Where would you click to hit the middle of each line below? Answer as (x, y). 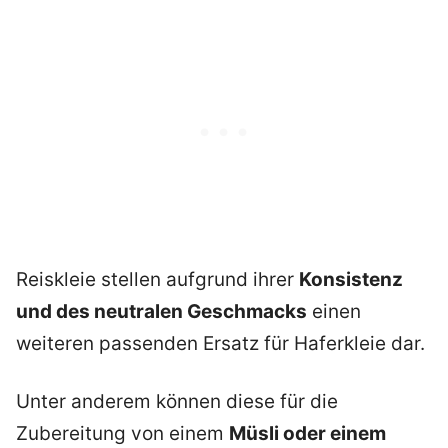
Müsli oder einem (307, 434)
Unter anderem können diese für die (177, 402)
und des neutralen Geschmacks (161, 311)
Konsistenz (351, 279)
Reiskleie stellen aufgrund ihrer (157, 279)
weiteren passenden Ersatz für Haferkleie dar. (220, 343)
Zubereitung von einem (122, 434)
